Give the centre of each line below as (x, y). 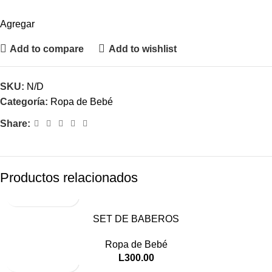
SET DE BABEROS (136, 219)
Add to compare (47, 49)
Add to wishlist (142, 49)
